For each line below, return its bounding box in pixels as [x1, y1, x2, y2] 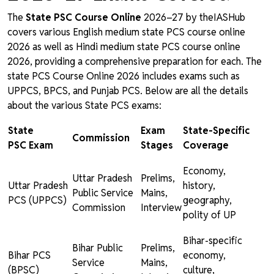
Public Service [72, 187, 133, 200]
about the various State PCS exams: [7, 99, 161, 113]
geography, [183, 194, 232, 207]
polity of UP [183, 209, 236, 222]
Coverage [183, 139, 229, 152]
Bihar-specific [183, 234, 242, 248]
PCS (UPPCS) [8, 194, 67, 207]
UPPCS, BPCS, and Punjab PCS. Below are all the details [7, 84, 248, 98]
